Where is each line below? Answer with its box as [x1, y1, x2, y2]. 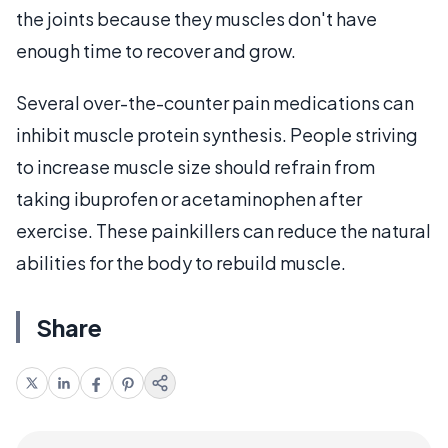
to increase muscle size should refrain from [16, 154, 375, 178]
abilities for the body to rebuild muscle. [16, 250, 346, 274]
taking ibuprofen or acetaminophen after [16, 186, 362, 210]
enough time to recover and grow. [16, 38, 296, 62]
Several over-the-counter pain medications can [16, 90, 414, 114]
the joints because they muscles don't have [16, 6, 377, 30]
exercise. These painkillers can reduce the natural [16, 218, 431, 242]
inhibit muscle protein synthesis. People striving [16, 122, 418, 146]
